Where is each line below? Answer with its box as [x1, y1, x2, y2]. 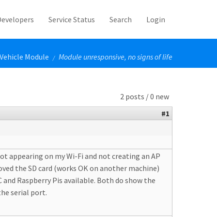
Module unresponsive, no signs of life [59, 52, 172, 62]
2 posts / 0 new [120, 92, 169, 101]
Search [109, 15, 132, 24]
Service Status [48, 15, 95, 24]
